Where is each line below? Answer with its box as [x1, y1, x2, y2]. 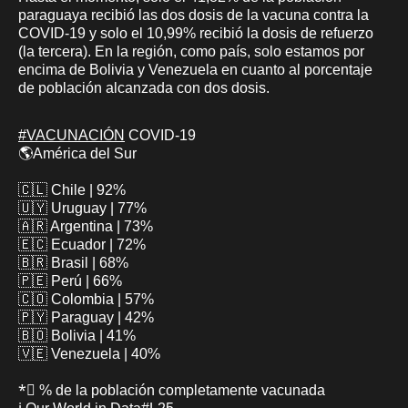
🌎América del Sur [18, 145, 137, 161]
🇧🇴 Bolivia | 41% [18, 327, 136, 343]
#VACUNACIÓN [18, 127, 125, 143]
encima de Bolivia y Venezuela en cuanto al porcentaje [18, 61, 372, 77]
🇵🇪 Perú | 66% [18, 272, 122, 289]
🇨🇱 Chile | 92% [18, 181, 126, 198]
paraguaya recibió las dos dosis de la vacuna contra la [18, 6, 369, 23]
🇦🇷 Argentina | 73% [18, 218, 153, 234]
